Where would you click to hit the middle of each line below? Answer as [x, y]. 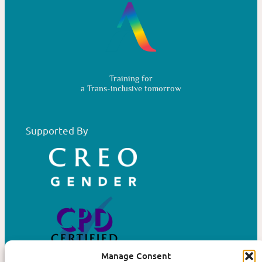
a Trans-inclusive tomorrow [131, 89]
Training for [131, 79]
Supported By [56, 130]
